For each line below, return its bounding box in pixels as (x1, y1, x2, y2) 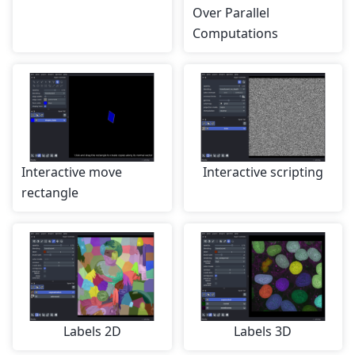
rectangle (21, 184, 78, 202)
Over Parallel (192, 4, 269, 22)
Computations (192, 25, 278, 43)
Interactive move (21, 163, 122, 181)
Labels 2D (63, 323, 121, 341)
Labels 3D (234, 323, 292, 341)
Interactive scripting (202, 163, 323, 181)
